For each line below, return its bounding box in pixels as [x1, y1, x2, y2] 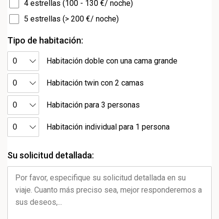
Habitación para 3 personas [46, 100, 140, 109]
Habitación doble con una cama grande [46, 56, 177, 66]
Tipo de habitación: [7, 35, 83, 45]
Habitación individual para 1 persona [46, 122, 170, 131]
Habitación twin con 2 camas [46, 78, 144, 88]
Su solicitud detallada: [7, 150, 94, 160]
